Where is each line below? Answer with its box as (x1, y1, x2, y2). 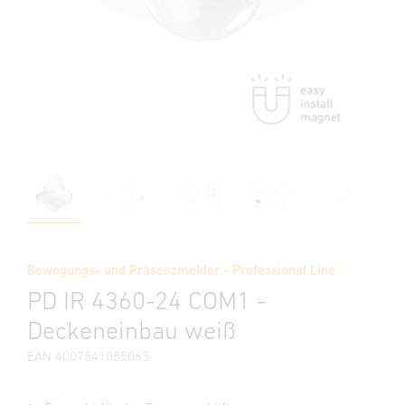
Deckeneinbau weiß (27, 316, 236, 344)
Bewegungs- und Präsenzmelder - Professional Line (27, 262, 335, 278)
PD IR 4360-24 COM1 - (27, 286, 266, 315)
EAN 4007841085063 (27, 348, 149, 363)
